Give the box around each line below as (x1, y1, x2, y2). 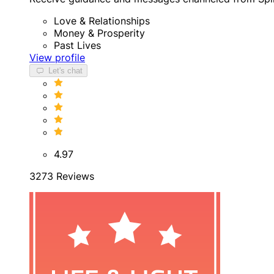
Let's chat (45, 65, 83, 75)
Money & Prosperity (54, 26, 145, 39)
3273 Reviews (29, 169, 94, 182)
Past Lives (54, 39, 101, 51)
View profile (29, 51, 85, 64)
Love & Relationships (54, 14, 150, 27)
